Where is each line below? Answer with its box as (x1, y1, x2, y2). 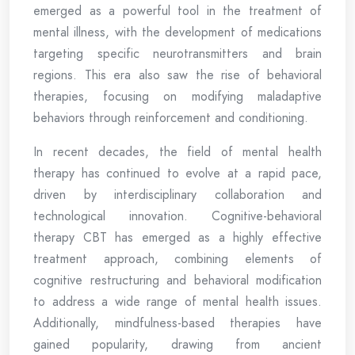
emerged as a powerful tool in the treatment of (33, 2, 322, 20)
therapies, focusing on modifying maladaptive (33, 87, 322, 105)
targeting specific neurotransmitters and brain (33, 44, 322, 63)
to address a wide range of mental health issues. (33, 292, 322, 311)
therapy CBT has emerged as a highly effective (33, 228, 322, 246)
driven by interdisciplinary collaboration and (33, 185, 322, 204)
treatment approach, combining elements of (33, 250, 322, 268)
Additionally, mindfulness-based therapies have (33, 314, 322, 332)
